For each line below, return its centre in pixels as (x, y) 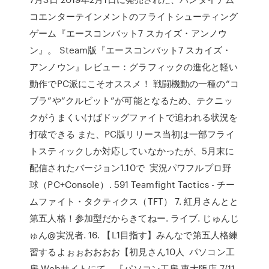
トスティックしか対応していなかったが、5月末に (132, 151)
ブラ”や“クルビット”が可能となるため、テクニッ (131, 100)
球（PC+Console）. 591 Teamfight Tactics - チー (132, 184)
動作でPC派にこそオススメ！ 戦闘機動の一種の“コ (134, 83)
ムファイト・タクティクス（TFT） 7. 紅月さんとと (134, 201)
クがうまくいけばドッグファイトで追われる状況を (134, 117)
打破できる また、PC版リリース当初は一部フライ (132, 134)
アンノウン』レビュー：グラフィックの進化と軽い (134, 67)
